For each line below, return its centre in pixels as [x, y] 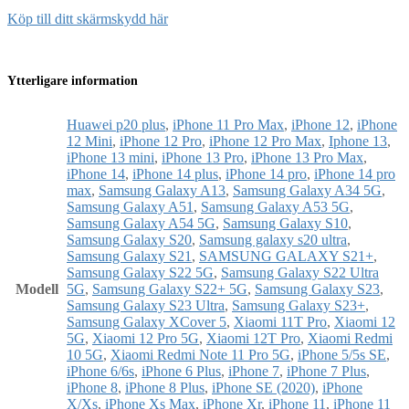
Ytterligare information [73, 80]
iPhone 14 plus [175, 173]
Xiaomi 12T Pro [253, 338]
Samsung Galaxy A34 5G [307, 190]
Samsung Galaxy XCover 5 [147, 321]
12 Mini [89, 141]
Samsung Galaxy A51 [130, 206]
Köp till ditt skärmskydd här [88, 18]
